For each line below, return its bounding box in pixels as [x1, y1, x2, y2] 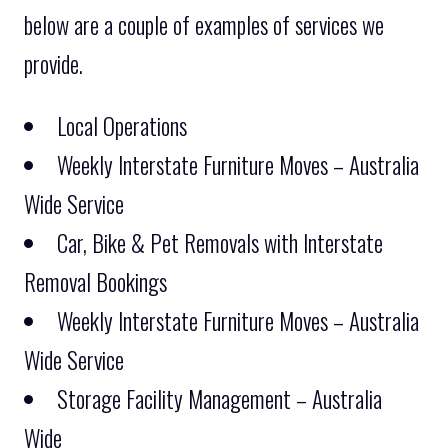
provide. [24, 46, 83, 81]
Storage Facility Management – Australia [57, 381, 382, 416]
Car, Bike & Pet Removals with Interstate [57, 225, 383, 260]
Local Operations [57, 108, 187, 143]
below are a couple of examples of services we [24, 7, 384, 42]
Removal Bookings [24, 264, 167, 299]
